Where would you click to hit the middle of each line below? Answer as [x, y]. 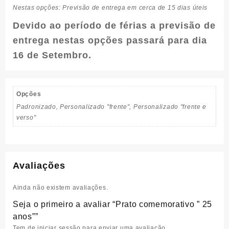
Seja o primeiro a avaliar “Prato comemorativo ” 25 [113, 204]
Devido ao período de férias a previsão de [114, 26]
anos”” [26, 217]
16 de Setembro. [52, 55]
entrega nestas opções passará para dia [110, 40]
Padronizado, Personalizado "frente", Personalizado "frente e [112, 107]
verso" [26, 118]
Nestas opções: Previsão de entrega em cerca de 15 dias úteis [110, 8]
